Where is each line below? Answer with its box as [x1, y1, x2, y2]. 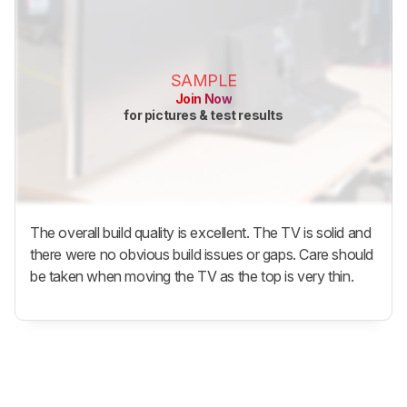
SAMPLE [170, 71, 237, 91]
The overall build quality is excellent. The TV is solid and [30, 223, 372, 243]
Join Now [174, 91, 233, 107]
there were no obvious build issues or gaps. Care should [30, 245, 374, 264]
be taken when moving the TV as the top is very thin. [30, 267, 354, 286]
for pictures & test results [124, 107, 283, 124]
